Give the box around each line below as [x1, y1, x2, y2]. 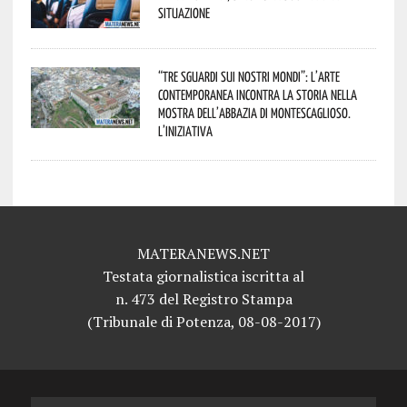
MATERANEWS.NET [137, 243, 270, 263]
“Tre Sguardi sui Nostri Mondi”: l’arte [157, 67, 340, 84]
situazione [157, 4, 210, 21]
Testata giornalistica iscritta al [103, 265, 304, 286]
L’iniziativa [157, 122, 213, 139]
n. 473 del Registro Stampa [114, 288, 293, 309]
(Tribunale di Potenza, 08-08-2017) [86, 311, 321, 332]
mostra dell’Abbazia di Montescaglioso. [157, 104, 351, 121]
